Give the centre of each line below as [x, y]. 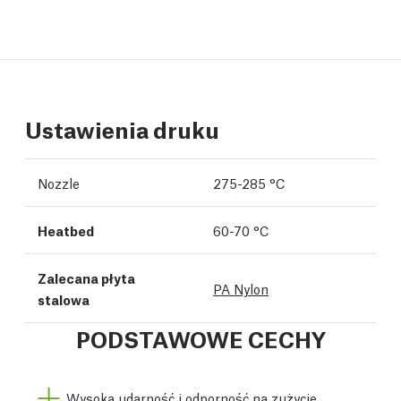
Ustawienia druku [122, 128]
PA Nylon [241, 288]
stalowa [64, 299]
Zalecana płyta [86, 277]
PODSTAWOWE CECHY [200, 338]
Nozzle [59, 183]
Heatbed [66, 230]
